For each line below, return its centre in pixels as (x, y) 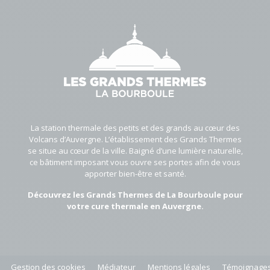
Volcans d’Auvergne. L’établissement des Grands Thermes (135, 139)
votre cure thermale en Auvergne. (135, 206)
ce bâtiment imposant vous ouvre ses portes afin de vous (135, 162)
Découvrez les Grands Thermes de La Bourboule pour (135, 194)
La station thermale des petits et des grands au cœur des (135, 127)
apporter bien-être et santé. (135, 173)
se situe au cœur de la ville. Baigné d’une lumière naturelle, (135, 150)
